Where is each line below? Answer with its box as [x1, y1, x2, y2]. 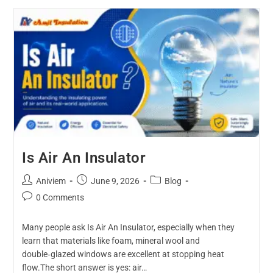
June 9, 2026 [90, 175, 140, 186]
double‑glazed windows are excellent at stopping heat [21, 249, 224, 259]
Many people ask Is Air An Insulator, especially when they [21, 222, 235, 232]
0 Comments [35, 192, 84, 202]
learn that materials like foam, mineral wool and [21, 235, 200, 246]
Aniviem [35, 175, 66, 186]
